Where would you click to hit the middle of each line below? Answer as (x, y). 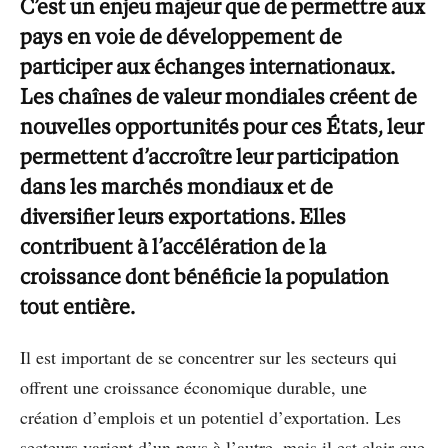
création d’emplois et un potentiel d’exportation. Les (210, 416)
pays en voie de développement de (181, 36)
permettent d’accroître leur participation (209, 156)
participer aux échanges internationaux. (207, 66)
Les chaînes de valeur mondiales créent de (218, 96)
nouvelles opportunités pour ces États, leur (222, 126)
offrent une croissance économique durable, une (193, 386)
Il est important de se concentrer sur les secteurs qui (208, 356)
